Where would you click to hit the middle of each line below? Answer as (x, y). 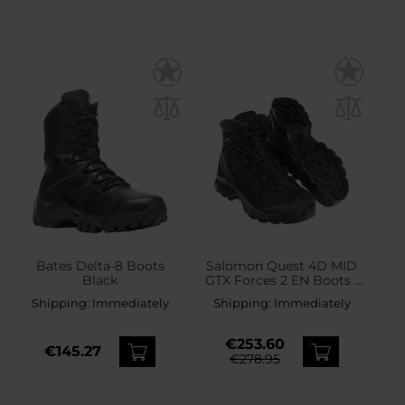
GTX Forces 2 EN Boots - (282, 280)
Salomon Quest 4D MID (282, 265)
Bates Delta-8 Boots (100, 265)
